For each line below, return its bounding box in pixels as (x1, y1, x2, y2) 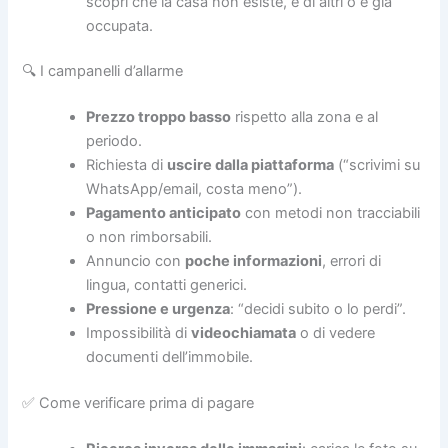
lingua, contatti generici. (86, 276, 248, 295)
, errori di (322, 252, 382, 271)
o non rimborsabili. (86, 228, 213, 247)
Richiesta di (86, 156, 168, 175)
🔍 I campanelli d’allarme (22, 62, 184, 81)
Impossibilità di (86, 324, 192, 343)
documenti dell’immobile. (86, 348, 254, 367)
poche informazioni (185, 252, 323, 271)
